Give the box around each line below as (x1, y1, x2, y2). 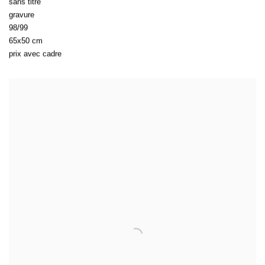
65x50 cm (9, 36, 43, 46)
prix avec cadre (9, 49, 62, 59)
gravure (9, 10, 34, 20)
